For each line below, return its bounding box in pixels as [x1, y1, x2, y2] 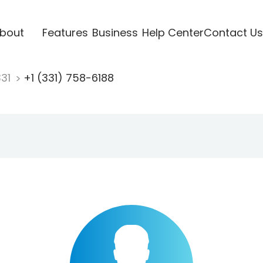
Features [42, 25, 88, 40]
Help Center [141, 25, 204, 40]
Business [92, 25, 138, 40]
